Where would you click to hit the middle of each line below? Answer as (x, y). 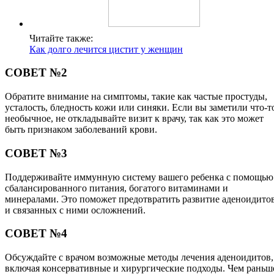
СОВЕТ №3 (36, 153)
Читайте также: (61, 38)
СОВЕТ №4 (36, 234)
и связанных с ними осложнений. (75, 210)
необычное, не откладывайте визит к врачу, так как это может (134, 119)
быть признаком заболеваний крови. (81, 130)
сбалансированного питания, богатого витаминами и (117, 188)
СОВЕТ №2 (36, 73)
